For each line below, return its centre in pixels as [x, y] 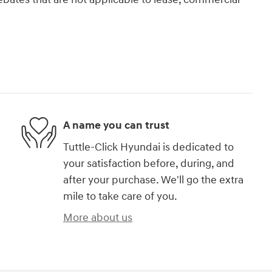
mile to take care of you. [120, 196]
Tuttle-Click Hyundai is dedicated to [148, 147]
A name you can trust [116, 126]
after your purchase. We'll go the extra [153, 180]
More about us [98, 217]
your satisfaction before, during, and [149, 163]
